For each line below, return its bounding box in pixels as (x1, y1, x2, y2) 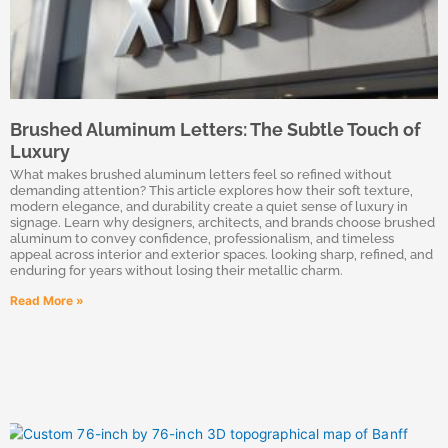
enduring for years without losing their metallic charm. (10, 263, 343, 278)
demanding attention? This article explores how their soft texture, (10, 183, 413, 198)
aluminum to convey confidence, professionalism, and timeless (10, 231, 394, 246)
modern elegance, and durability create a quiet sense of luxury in (10, 199, 408, 214)
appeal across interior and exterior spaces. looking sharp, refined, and (10, 247, 433, 262)
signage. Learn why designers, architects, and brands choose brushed (10, 215, 435, 230)
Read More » (10, 293, 84, 308)
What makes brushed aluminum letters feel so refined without (10, 167, 392, 182)
